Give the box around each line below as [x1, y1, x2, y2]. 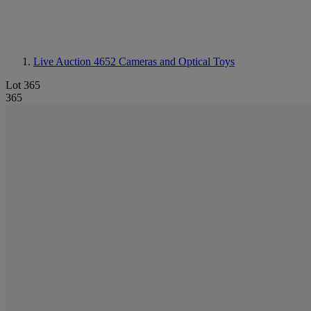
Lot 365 [6, 79, 40, 91]
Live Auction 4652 [33, 56, 119, 67]
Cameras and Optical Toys [119, 56, 235, 67]
